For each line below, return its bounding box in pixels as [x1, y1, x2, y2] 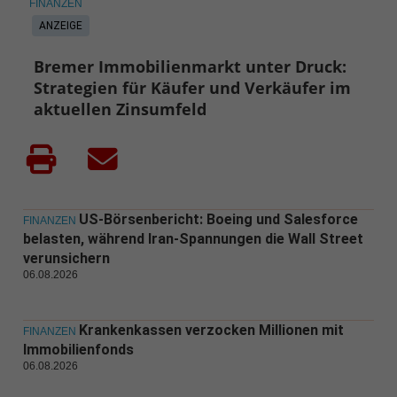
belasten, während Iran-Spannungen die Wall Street [22, 230, 363, 247]
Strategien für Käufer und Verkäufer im [34, 76, 352, 98]
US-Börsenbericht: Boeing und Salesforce [78, 210, 358, 228]
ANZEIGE [38, 19, 82, 32]
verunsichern [22, 249, 110, 267]
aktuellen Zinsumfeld [34, 97, 207, 120]
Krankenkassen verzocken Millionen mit [78, 321, 344, 339]
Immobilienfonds [22, 340, 134, 358]
